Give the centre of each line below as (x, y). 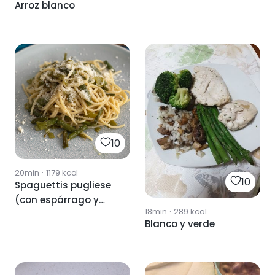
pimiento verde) (53, 214)
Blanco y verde (201, 223)
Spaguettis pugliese (63, 185)
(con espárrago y (57, 199)
